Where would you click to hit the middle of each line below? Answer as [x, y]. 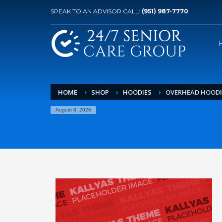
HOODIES [137, 92]
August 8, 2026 [73, 110]
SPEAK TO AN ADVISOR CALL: [96, 11]
